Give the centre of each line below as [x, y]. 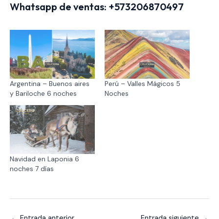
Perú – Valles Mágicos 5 [142, 83]
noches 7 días [32, 168]
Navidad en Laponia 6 [44, 159]
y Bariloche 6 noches [43, 93]
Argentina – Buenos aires [50, 83]
